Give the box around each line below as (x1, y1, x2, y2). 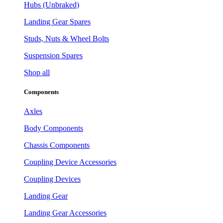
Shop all (24, 68, 50, 77)
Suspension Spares (24, 51, 83, 60)
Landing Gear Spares (24, 17, 91, 26)
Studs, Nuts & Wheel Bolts (24, 34, 109, 43)
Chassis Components (24, 141, 90, 150)
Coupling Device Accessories (24, 158, 116, 167)
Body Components (24, 124, 83, 133)
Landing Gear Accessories (24, 209, 107, 218)
